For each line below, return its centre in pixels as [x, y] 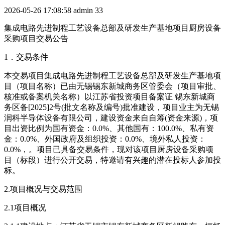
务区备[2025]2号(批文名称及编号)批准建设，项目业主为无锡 [111, 107]
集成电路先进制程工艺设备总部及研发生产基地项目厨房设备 [113, 28]
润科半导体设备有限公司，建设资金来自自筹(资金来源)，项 [111, 118]
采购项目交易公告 [36, 38]
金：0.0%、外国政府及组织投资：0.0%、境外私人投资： [105, 139]
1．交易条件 [26, 57]
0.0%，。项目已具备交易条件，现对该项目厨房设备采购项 [109, 149]
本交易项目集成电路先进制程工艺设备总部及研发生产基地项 [113, 75]
